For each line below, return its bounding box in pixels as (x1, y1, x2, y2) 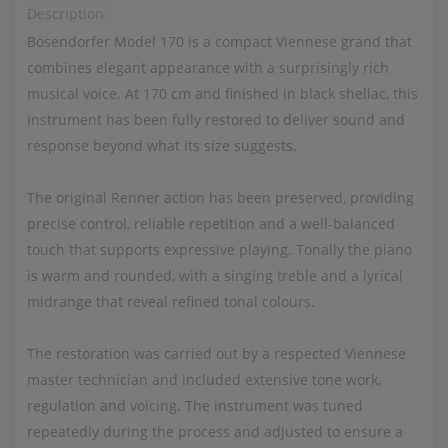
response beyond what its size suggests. (26, 135, 297, 155)
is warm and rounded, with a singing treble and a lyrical (26, 265, 403, 285)
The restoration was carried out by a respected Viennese (26, 343, 406, 363)
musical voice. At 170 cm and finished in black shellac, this (26, 83, 418, 103)
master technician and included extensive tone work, (26, 369, 381, 389)
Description (26, 3, 104, 23)
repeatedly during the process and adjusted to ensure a (26, 421, 403, 441)
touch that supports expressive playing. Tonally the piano (26, 239, 412, 259)
